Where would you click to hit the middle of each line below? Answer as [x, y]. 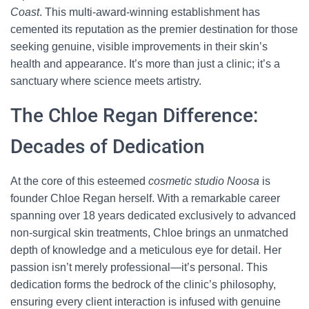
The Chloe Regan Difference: [134, 116]
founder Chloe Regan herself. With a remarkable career [145, 198]
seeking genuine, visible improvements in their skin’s [139, 47]
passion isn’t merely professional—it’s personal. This [139, 267]
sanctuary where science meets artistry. [106, 81]
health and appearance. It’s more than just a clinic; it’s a [145, 64]
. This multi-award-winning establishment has [150, 12]
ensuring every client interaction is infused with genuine [146, 302]
